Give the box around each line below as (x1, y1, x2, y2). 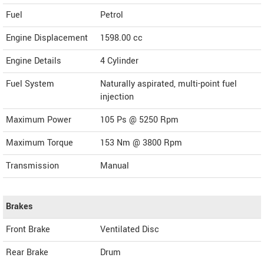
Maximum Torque (6, 136, 73, 149)
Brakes (6, 200, 32, 213)
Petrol (100, 8, 123, 21)
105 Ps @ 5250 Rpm (100, 113, 179, 126)
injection (100, 90, 134, 103)
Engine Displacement (6, 31, 88, 44)
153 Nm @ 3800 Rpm (100, 136, 182, 149)
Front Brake (6, 223, 50, 236)
